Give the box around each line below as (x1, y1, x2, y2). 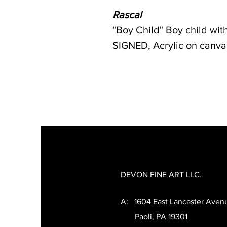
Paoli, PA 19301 (121, 212, 187, 221)
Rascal (112, 9, 142, 20)
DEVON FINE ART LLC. (121, 170, 202, 179)
